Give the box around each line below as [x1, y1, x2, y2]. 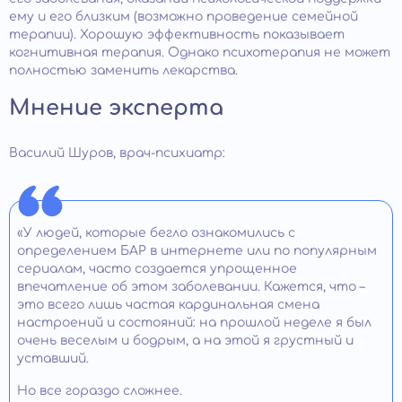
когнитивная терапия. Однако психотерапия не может [9, 46, 390, 60]
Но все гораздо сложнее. [17, 384, 182, 398]
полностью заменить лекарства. [9, 64, 238, 78]
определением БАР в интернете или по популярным [17, 244, 377, 258]
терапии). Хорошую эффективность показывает [9, 28, 345, 42]
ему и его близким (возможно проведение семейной [9, 10, 358, 24]
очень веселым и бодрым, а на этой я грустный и [17, 334, 354, 348]
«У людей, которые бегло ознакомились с [17, 226, 295, 240]
